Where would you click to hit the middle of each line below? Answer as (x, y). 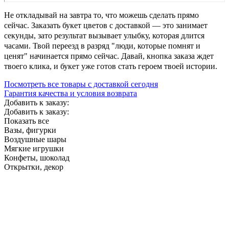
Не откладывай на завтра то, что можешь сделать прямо (101, 15)
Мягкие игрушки (34, 149)
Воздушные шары (35, 140)
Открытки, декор (34, 167)
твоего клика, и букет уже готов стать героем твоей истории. (111, 66)
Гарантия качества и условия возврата (71, 94)
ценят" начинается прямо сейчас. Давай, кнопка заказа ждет (109, 56)
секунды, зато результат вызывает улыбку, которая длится (104, 36)
